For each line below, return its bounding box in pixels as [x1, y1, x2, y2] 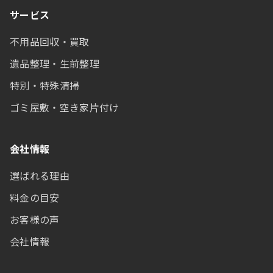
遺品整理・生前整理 [10, 56, 99, 71]
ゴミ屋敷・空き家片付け [10, 100, 119, 115]
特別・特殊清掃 [10, 78, 80, 93]
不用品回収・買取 [10, 34, 90, 49]
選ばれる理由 [10, 168, 69, 183]
